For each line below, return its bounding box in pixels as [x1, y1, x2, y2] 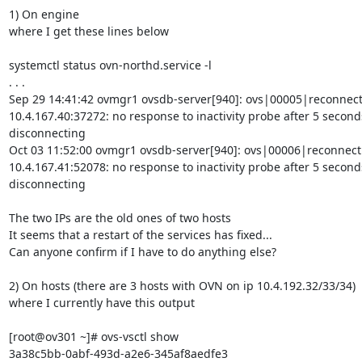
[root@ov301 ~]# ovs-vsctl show [8, 328, 179, 344]
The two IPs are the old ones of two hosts [8, 209, 231, 225]
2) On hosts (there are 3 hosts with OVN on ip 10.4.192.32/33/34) [8, 277, 356, 293]
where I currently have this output [8, 294, 195, 310]
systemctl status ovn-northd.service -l [8, 57, 212, 73]
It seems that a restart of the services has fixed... [8, 226, 272, 242]
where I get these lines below [8, 23, 169, 39]
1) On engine [8, 6, 79, 22]
